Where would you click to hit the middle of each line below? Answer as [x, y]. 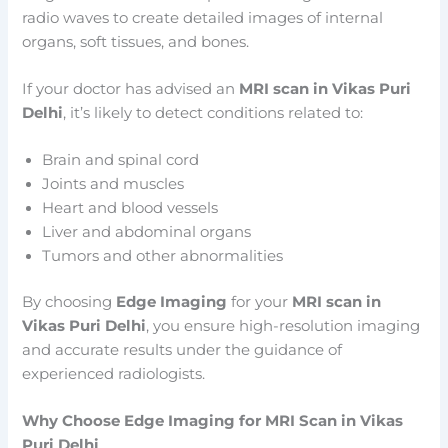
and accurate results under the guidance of [182, 350]
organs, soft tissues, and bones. [136, 41]
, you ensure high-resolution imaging [283, 326]
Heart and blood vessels [130, 208]
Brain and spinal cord [121, 160]
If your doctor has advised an [131, 88]
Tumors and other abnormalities [163, 256]
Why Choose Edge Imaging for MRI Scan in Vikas [213, 421]
